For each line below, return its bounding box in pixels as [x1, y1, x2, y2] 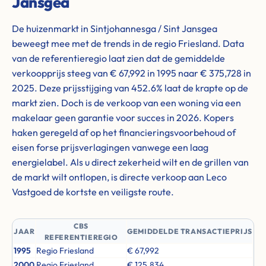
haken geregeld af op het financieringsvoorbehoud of [12, 126, 236, 138]
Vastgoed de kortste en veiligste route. [12, 186, 174, 198]
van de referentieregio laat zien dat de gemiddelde [12, 52, 225, 64]
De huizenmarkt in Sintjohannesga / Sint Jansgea [12, 23, 217, 34]
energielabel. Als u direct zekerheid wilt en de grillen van [12, 156, 249, 168]
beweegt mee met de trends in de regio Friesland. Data [12, 37, 244, 49]
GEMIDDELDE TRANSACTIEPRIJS [127, 227, 252, 236]
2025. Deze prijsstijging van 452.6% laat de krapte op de [12, 82, 248, 94]
